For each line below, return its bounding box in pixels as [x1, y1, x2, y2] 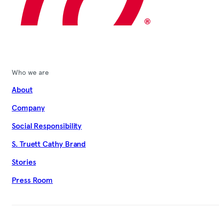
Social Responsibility [12, 122, 82, 131]
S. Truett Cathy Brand [12, 140, 86, 149]
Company [12, 104, 45, 112]
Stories [12, 158, 36, 167]
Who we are [12, 67, 49, 77]
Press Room [12, 176, 53, 185]
